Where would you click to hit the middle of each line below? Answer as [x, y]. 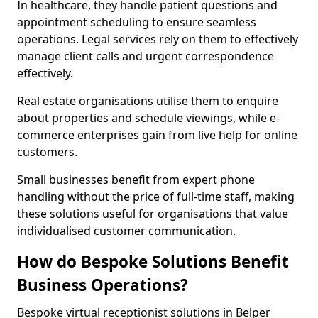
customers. [47, 152]
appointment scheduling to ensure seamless [137, 22]
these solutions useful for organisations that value [153, 214]
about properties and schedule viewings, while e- [148, 118]
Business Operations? [103, 285]
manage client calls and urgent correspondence [146, 56]
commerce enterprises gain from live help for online [157, 135]
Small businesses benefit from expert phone [136, 180]
